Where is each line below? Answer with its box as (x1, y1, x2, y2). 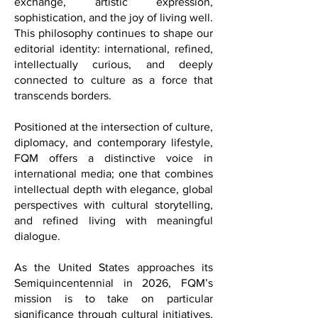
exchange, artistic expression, (14, 16, 213, 29)
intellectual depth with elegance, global (14, 204, 213, 216)
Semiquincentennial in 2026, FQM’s (14, 297, 213, 310)
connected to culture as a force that (14, 94, 213, 107)
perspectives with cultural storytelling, (14, 219, 213, 232)
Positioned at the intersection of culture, (14, 141, 213, 154)
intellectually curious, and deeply (14, 79, 213, 92)
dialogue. (14, 251, 60, 263)
